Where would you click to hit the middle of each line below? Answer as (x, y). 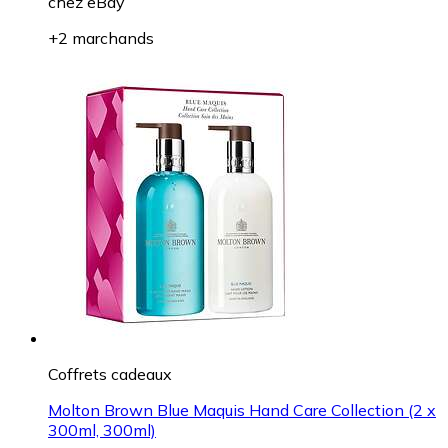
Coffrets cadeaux (110, 373)
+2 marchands (101, 37)
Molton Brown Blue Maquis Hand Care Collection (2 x (242, 409)
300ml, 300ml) (102, 429)
